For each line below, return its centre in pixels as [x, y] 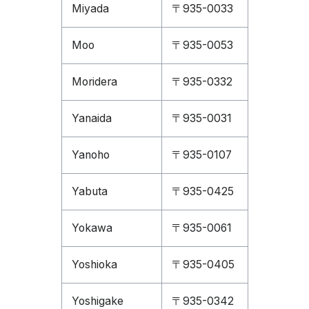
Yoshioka [94, 265]
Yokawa [92, 228]
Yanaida [91, 118]
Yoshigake [97, 301]
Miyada [90, 9]
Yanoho [90, 155]
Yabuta [89, 191]
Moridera [94, 82]
